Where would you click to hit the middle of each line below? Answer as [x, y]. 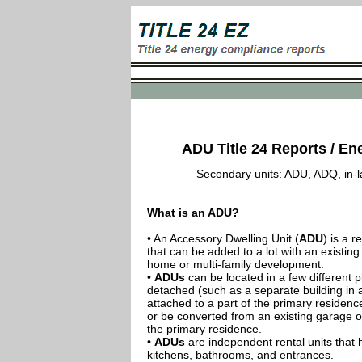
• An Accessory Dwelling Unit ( [223, 238]
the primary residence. [204, 329]
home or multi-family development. [236, 264]
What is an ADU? [193, 213]
